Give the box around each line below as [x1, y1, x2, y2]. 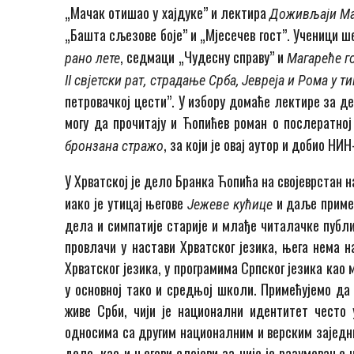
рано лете [65, 50, 121, 67]
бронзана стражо [65, 137, 164, 155]
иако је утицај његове [65, 193, 188, 214]
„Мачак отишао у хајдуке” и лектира [65, 2, 269, 24]
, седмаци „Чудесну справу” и [120, 47, 288, 68]
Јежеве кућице [187, 196, 277, 213]
